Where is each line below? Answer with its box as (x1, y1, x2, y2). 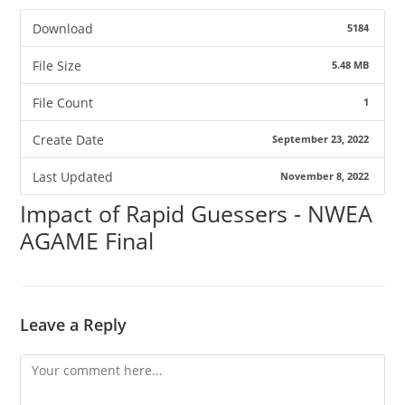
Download (32, 19, 93, 37)
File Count (32, 93, 93, 111)
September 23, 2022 (271, 133, 369, 146)
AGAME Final (20, 225, 155, 256)
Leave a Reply (20, 314, 127, 335)
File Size (32, 56, 81, 74)
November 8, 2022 (279, 170, 369, 183)
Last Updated (32, 167, 113, 185)
